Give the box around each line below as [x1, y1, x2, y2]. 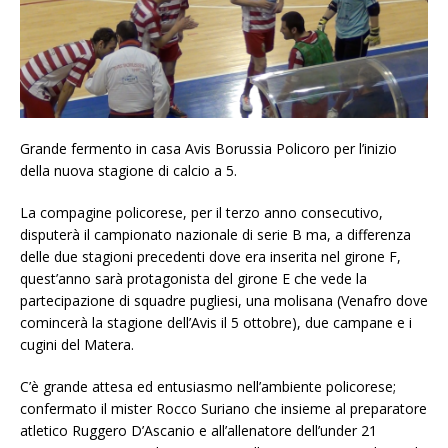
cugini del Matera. [20, 335, 134, 355]
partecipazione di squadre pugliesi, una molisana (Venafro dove [20, 291, 428, 311]
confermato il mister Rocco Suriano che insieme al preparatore [20, 399, 427, 419]
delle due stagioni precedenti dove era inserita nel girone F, [20, 247, 401, 267]
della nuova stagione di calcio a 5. [20, 161, 237, 181]
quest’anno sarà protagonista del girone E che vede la [20, 269, 367, 289]
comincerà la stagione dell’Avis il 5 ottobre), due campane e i [20, 313, 412, 333]
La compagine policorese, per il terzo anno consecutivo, [20, 203, 383, 223]
